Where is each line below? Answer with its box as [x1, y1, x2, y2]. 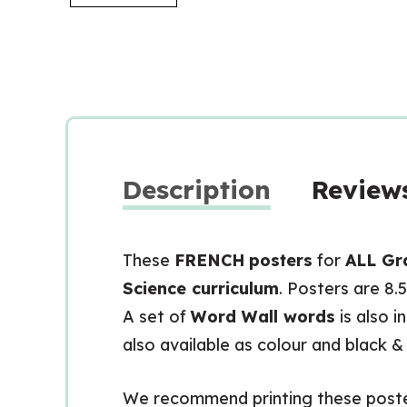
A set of [123, 306, 191, 327]
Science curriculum [123, 278, 279, 299]
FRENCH [174, 250, 244, 271]
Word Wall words [191, 306, 335, 327]
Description [123, 174, 271, 205]
